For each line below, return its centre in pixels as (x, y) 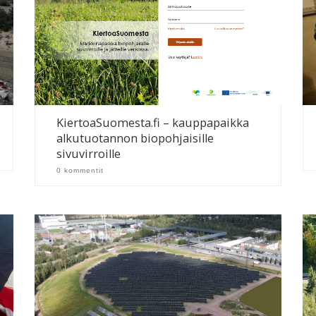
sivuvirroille (89, 153)
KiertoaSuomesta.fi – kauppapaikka (153, 122)
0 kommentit (80, 170)
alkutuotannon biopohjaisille (135, 138)
